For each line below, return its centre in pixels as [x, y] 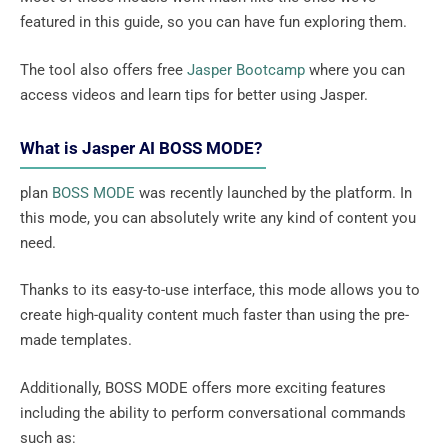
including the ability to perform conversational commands [213, 412]
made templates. [78, 340]
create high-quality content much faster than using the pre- [214, 315]
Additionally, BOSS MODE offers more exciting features [203, 387]
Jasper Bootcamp [246, 69]
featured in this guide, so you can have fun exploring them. [215, 22]
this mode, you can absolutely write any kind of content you [218, 217]
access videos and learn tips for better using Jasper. [196, 94]
